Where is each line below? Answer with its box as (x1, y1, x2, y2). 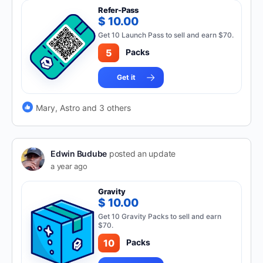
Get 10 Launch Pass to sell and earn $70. (98, 31, 234, 39)
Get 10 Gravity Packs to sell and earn (98, 212, 222, 221)
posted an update (107, 149, 176, 159)
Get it (117, 73, 136, 82)
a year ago (50, 161, 87, 171)
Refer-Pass (98, 5, 139, 15)
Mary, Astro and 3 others (36, 102, 131, 113)
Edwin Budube (50, 149, 107, 159)
